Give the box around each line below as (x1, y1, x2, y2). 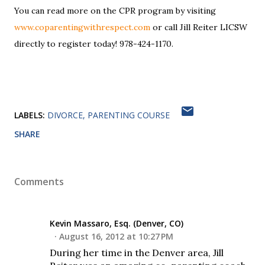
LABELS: (14, 109, 45, 121)
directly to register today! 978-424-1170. (14, 38, 173, 49)
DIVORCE (47, 109, 83, 121)
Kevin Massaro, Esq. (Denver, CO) (50, 217, 183, 229)
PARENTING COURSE (88, 109, 170, 121)
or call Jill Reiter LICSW (150, 21, 247, 33)
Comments (14, 174, 64, 188)
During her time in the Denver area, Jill (50, 246, 224, 258)
